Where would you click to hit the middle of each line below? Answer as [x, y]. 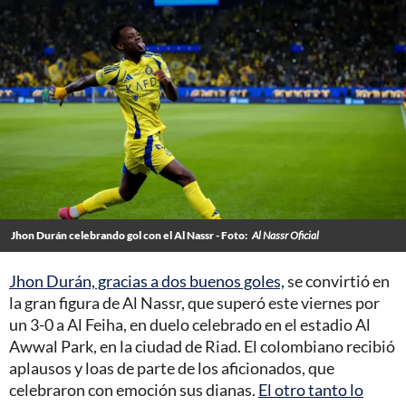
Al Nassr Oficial [285, 236]
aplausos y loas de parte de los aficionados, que [172, 368]
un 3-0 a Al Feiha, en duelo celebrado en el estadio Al [190, 325]
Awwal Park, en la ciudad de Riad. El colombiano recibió [202, 347]
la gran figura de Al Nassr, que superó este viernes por [194, 303]
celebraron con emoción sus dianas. [134, 390]
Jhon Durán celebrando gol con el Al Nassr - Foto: [129, 236]
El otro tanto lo [311, 390]
